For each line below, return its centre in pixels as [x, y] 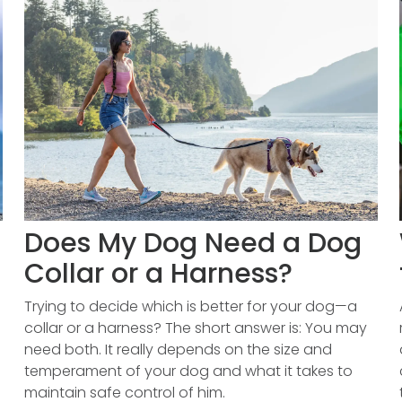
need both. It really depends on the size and [178, 350]
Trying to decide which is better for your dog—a [190, 306]
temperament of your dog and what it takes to [188, 371]
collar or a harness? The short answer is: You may [195, 328]
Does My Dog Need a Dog [192, 243]
